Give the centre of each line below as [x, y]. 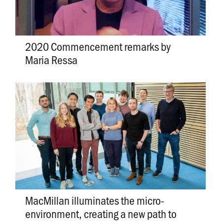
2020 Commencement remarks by [98, 46]
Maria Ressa [51, 60]
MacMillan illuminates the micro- [94, 200]
